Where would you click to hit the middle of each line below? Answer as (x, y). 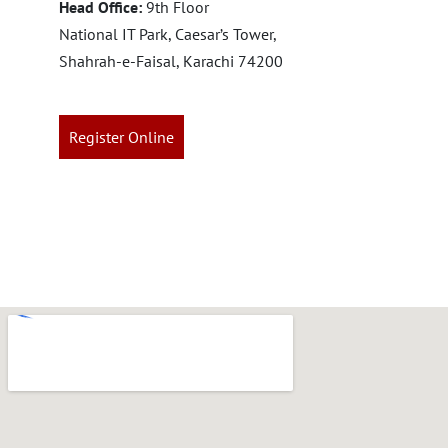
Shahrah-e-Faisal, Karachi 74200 (171, 61)
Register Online (121, 137)
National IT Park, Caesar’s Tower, (168, 34)
